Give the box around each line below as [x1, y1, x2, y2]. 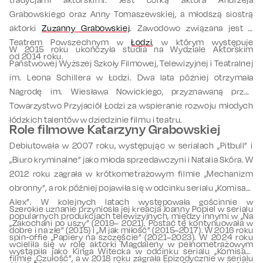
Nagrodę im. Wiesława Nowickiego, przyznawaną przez [9, 86, 254, 97]
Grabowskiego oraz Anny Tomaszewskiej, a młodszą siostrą [9, 9, 254, 19]
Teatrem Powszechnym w [9, 37, 131, 48]
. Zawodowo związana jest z [130, 23, 254, 33]
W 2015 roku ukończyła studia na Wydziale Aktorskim [9, 44, 254, 55]
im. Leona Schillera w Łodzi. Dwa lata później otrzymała [9, 72, 254, 83]
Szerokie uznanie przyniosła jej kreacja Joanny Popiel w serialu [9, 204, 254, 214]
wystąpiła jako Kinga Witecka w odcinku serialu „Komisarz [9, 246, 254, 257]
